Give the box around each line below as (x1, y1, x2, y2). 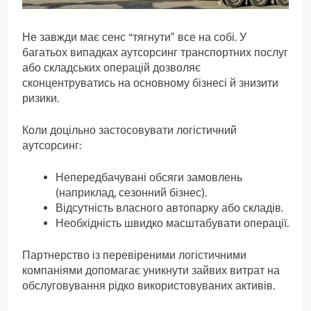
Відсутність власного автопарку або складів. (56, 201, 283, 215)
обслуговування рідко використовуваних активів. (22, 279, 275, 293)
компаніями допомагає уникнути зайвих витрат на (22, 264, 280, 278)
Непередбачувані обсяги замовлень (56, 171, 242, 185)
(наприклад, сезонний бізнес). (56, 186, 207, 200)
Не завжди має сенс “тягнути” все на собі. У (22, 31, 246, 44)
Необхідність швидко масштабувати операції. (56, 217, 289, 230)
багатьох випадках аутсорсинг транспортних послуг (22, 46, 288, 60)
